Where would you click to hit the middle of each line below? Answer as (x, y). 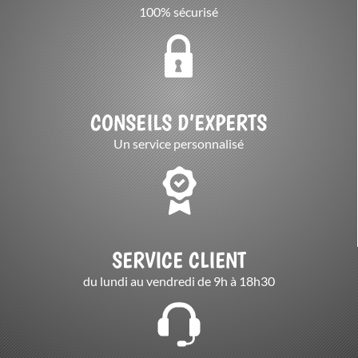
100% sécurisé (179, 12)
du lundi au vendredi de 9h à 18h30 (179, 281)
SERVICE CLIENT (179, 261)
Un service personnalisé (179, 144)
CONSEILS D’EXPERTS (179, 123)
